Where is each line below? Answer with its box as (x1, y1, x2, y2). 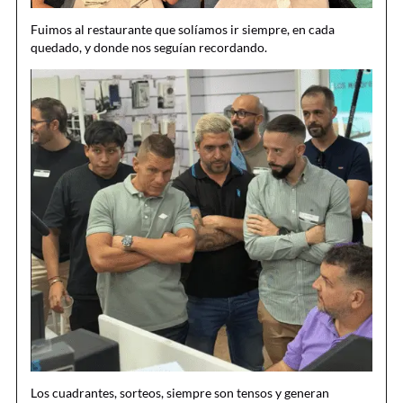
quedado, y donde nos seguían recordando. (31, 40, 267, 56)
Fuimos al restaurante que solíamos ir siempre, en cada (31, 22, 335, 38)
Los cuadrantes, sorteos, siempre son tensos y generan (31, 385, 329, 401)
